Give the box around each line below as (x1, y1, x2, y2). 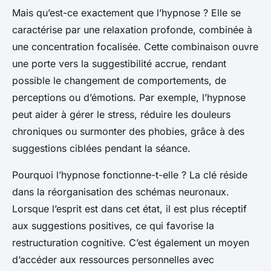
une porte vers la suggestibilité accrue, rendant (12, 57, 226, 70)
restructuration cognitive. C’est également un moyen (12, 237, 249, 249)
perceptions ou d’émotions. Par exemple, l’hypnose (12, 91, 246, 104)
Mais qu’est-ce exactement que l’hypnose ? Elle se (12, 7, 241, 19)
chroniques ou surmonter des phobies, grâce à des (12, 125, 244, 138)
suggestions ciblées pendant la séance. (12, 142, 191, 155)
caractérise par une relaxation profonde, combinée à (12, 24, 252, 36)
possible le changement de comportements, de (12, 74, 226, 87)
